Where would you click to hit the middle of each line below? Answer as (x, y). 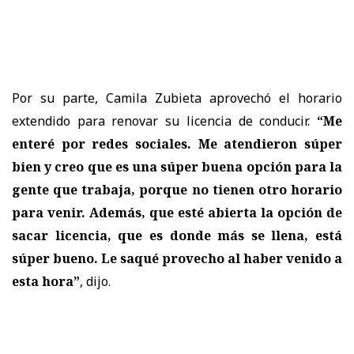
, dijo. (97, 281)
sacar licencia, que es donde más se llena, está (177, 235)
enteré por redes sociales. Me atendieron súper (177, 143)
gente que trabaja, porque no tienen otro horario (177, 189)
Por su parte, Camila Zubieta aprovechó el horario (177, 98)
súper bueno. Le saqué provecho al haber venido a (177, 258)
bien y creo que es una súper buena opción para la (177, 166)
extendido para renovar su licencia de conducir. (161, 121)
